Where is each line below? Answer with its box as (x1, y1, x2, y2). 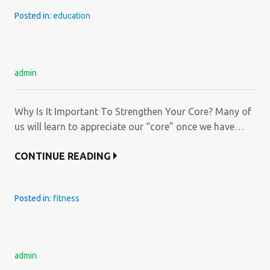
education (53, 11, 90, 20)
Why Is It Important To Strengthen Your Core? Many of (14, 106, 251, 117)
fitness (53, 193, 80, 203)
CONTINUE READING (14, 151, 110, 162)
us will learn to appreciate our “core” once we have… (14, 121, 244, 132)
